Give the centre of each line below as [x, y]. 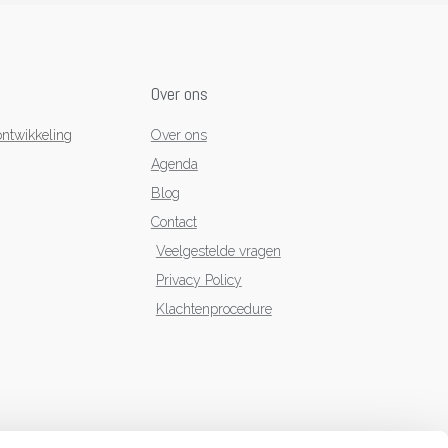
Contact [173, 222]
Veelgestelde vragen [218, 251]
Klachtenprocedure [213, 309]
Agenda [174, 164]
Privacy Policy [198, 280]
